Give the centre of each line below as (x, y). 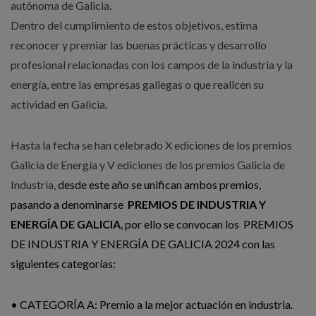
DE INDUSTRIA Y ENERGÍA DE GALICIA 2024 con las (143, 244)
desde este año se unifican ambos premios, (160, 185)
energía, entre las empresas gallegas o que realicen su (137, 85)
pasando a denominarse (69, 205)
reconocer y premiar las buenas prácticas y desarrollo (139, 45)
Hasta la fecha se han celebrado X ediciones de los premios (151, 145)
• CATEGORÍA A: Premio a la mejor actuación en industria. (152, 305)
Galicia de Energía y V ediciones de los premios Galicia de (148, 165)
